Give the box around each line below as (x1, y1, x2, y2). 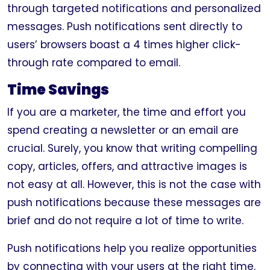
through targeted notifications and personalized (7, 1, 261, 16)
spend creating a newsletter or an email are (7, 123, 239, 137)
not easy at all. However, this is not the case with (7, 177, 261, 192)
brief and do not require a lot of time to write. (7, 213, 243, 228)
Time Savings (7, 80, 109, 99)
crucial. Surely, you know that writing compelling (7, 141, 257, 155)
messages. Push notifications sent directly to (7, 19, 242, 34)
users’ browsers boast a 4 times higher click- (7, 37, 241, 52)
